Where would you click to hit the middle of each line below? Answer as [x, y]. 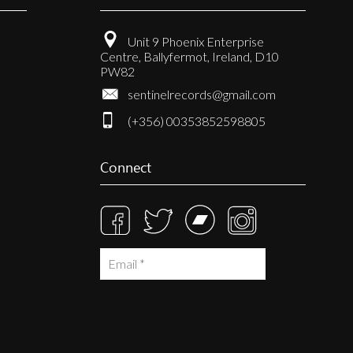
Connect [126, 167]
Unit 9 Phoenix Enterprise [196, 41]
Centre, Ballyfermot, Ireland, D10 [190, 56]
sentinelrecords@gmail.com [202, 94]
